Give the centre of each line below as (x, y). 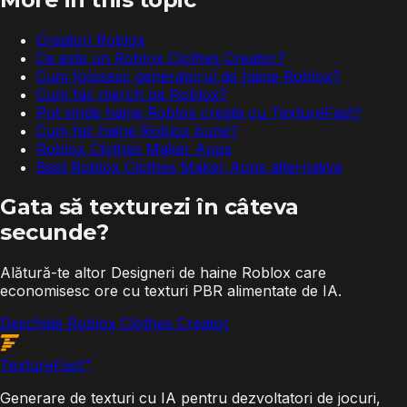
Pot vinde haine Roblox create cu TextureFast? (199, 112)
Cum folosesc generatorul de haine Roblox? (189, 76)
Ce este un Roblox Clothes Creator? (161, 58)
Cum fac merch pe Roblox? (132, 94)
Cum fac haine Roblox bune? (137, 130)
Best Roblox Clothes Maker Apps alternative (189, 167)
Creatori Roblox (91, 40)
